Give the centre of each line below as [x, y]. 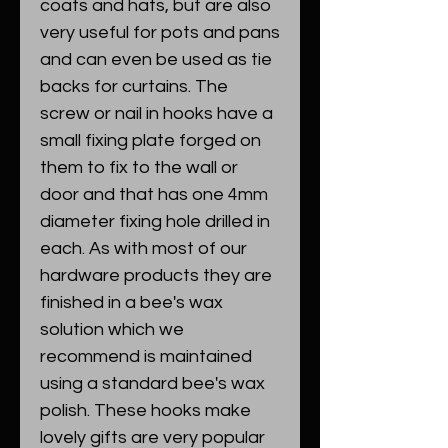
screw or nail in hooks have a [156, 113]
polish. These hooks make [145, 410]
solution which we [112, 329]
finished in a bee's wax [131, 302]
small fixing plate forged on [150, 140]
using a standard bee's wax [152, 383]
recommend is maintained [146, 356]
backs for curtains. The [134, 86]
